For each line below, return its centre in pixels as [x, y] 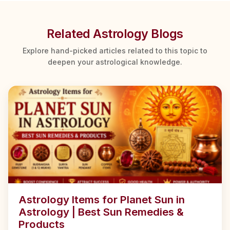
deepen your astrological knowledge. [115, 62]
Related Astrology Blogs [115, 34]
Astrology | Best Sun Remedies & [101, 212]
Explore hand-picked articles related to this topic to [115, 51]
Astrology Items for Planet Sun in [102, 200]
